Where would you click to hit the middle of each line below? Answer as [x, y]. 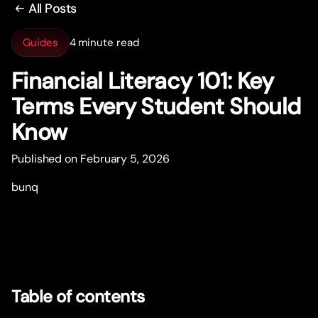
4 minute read [104, 42]
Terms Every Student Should [156, 107]
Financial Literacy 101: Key [143, 81]
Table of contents [78, 297]
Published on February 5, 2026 [91, 159]
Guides [40, 42]
